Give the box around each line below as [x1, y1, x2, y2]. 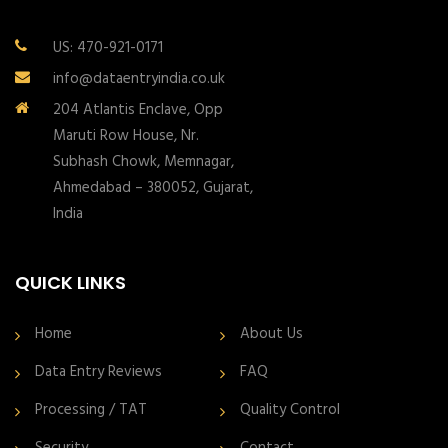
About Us [239, 322, 303, 346]
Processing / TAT [35, 398, 147, 422]
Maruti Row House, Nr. [53, 124, 199, 148]
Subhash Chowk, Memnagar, [53, 150, 234, 174]
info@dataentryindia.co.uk [53, 67, 225, 91]
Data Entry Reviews [35, 360, 162, 384]
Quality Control [239, 398, 340, 422]
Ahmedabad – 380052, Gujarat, [53, 176, 253, 200]
